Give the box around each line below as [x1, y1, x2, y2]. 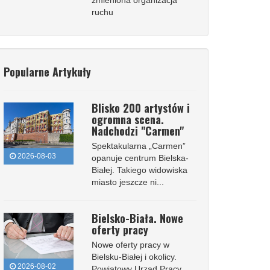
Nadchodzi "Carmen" [91, 123, 184, 139]
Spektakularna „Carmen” [91, 141, 186, 151]
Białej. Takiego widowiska [91, 165, 187, 175]
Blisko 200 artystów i [91, 100, 190, 116]
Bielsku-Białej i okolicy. [91, 252, 177, 262]
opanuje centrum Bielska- [91, 153, 189, 163]
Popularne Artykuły [4, 64, 91, 80]
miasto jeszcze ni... [91, 177, 164, 187]
